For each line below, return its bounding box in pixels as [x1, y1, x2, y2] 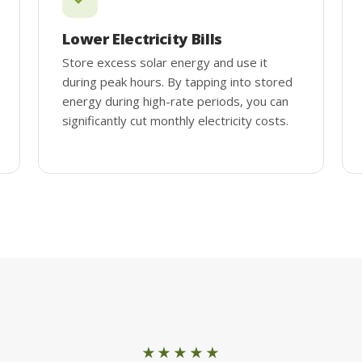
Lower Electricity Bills [62, 27, 222, 48]
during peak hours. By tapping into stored [62, 73, 293, 90]
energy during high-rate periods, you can [62, 92, 289, 109]
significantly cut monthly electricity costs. [62, 112, 289, 128]
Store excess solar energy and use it [62, 53, 268, 70]
